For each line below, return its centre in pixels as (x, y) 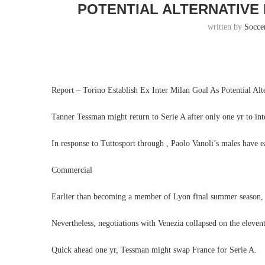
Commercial (72, 170)
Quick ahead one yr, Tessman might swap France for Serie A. (154, 250)
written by (226, 27)
